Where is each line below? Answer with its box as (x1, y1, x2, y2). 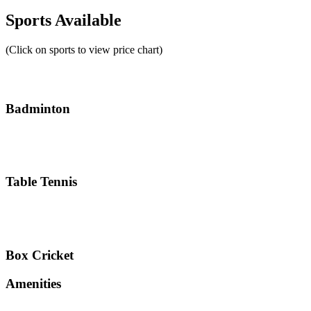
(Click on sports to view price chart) (6, 44, 162, 56)
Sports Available (6, 11, 121, 30)
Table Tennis (6, 174, 77, 190)
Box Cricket (6, 247, 74, 262)
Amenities (6, 276, 61, 291)
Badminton (6, 101, 70, 117)
